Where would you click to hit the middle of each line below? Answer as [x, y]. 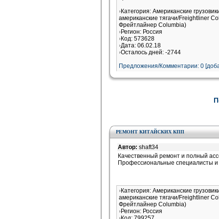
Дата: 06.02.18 [141, 45]
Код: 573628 [138, 39]
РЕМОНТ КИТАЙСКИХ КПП [150, 132]
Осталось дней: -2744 [151, 52]
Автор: [128, 147]
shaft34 [149, 147]
